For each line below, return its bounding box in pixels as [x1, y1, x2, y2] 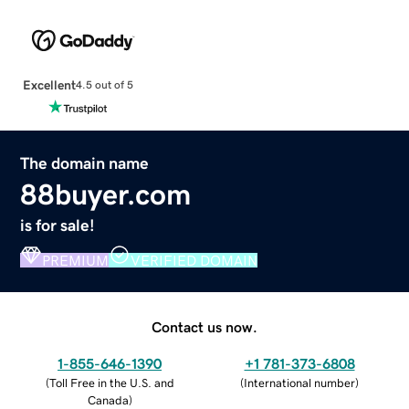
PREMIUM [42, 252, 110, 267]
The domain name [20, 154, 150, 172]
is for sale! [20, 216, 96, 234]
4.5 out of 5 [75, 79, 133, 91]
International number [244, 376, 355, 389]
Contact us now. [152, 319, 257, 334]
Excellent [22, 78, 76, 91]
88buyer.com [20, 179, 192, 209]
